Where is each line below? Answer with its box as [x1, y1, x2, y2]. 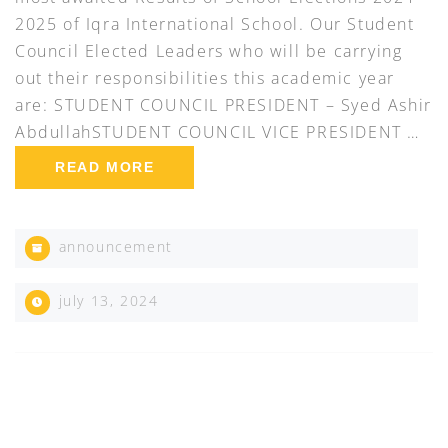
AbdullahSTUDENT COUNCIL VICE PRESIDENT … [15, 121, 421, 144]
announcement [58, 237, 173, 257]
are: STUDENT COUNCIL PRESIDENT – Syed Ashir [15, 94, 432, 117]
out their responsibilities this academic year [15, 67, 396, 90]
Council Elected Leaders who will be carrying [15, 40, 403, 63]
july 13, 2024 [53, 291, 159, 311]
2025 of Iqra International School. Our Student [15, 13, 415, 36]
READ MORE [55, 159, 155, 176]
